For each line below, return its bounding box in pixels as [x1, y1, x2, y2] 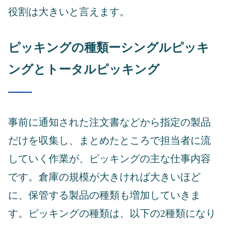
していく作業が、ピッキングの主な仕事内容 [8, 153, 211, 164]
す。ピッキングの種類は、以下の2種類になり [8, 207, 216, 219]
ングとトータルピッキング [8, 62, 160, 76]
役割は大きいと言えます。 [8, 6, 130, 17]
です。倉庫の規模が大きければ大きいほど [8, 171, 201, 182]
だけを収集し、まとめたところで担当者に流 [8, 134, 211, 146]
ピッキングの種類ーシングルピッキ [8, 41, 209, 54]
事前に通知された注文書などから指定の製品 [8, 116, 211, 128]
